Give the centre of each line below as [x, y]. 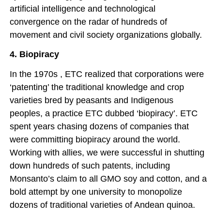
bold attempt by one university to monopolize [96, 192]
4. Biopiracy [34, 54]
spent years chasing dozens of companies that [99, 126]
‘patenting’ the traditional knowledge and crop [97, 87]
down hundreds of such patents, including [90, 165]
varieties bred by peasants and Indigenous [92, 100]
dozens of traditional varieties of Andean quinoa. [102, 205]
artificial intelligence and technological [83, 8]
